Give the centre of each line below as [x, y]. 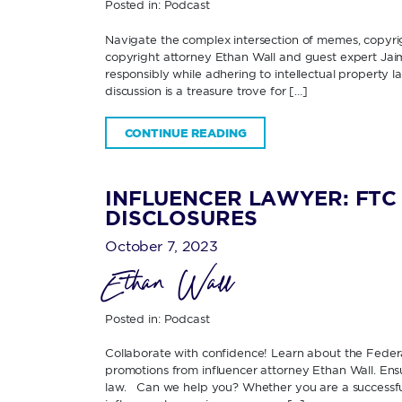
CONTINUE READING [185, 132]
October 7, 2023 [162, 245]
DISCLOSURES [181, 218]
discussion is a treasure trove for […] [207, 90]
